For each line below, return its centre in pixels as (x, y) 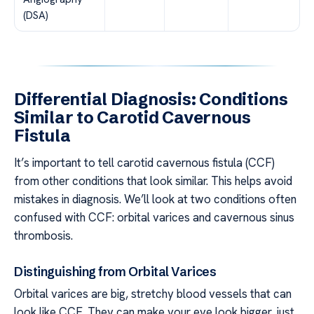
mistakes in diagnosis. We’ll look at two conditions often (155, 199)
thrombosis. (43, 236)
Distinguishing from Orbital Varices (115, 272)
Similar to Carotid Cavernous (132, 118)
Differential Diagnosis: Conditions (151, 100)
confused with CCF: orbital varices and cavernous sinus (154, 218)
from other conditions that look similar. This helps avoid (153, 181)
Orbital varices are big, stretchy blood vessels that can (153, 294)
